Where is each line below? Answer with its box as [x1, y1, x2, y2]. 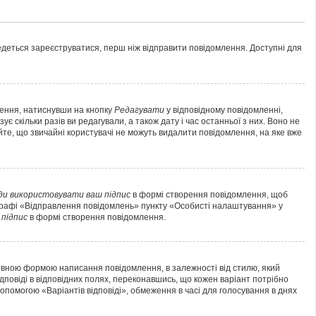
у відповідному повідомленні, [164, 105, 283, 115]
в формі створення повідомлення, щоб [130, 190, 288, 200]
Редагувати [114, 105, 164, 115]
